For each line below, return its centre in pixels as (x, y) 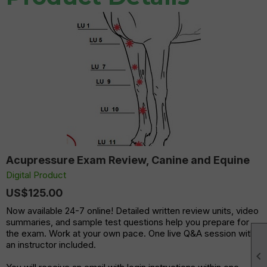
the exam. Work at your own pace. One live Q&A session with (131, 233)
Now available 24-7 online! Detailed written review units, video (132, 210)
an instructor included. (51, 244)
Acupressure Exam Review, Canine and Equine (128, 160)
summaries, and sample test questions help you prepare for (128, 222)
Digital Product (36, 175)
